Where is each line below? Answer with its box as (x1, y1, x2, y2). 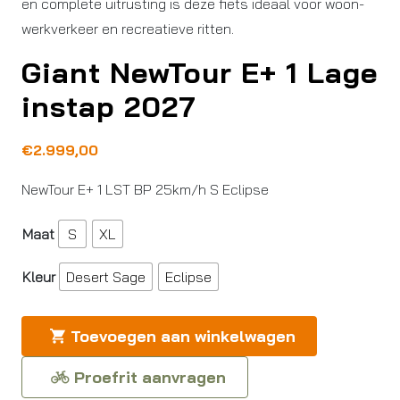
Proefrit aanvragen (70, 367, 226, 388)
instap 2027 (21, 88, 196, 124)
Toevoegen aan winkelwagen (71, 326, 296, 346)
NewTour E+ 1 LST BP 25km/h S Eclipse (21, 180, 269, 198)
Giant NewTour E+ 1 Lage (21, 54, 378, 90)
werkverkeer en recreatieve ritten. (21, 20, 234, 37)
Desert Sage (66, 268, 146, 286)
